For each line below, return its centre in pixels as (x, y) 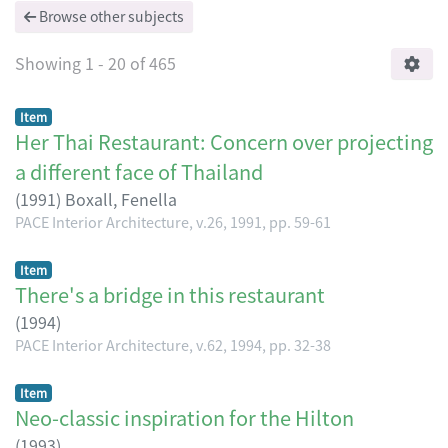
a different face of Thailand (139, 171)
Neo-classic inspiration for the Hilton (184, 417)
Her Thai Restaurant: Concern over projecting (224, 141)
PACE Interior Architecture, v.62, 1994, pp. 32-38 (173, 344)
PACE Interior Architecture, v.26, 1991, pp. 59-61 (173, 221)
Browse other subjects (110, 15)
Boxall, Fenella (121, 198)
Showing (50, 62)
